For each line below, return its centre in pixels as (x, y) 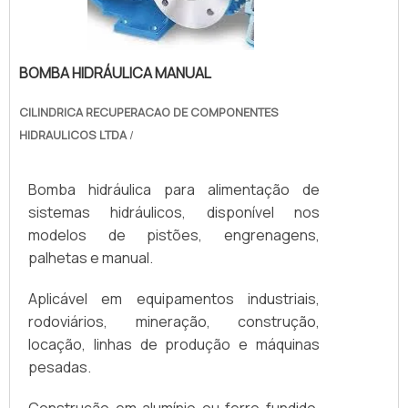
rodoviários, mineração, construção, (174, 322)
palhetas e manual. (91, 258)
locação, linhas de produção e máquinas (174, 345)
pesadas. (60, 367)
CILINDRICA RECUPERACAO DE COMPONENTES (149, 112)
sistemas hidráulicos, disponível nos (174, 213)
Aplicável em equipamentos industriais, (174, 299)
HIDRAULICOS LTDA (73, 135)
